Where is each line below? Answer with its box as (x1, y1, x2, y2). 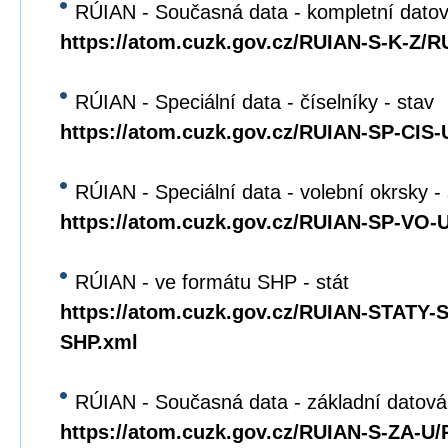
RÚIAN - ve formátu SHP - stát (75, 271, 349, 293)
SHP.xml (60, 331, 138, 353)
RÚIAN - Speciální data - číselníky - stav (75, 91, 434, 113)
